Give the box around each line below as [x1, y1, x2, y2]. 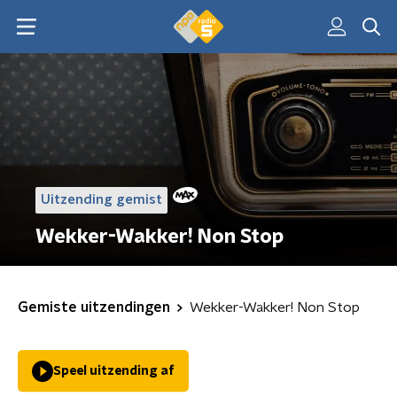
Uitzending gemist [41, 193, 162, 206]
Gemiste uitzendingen [18, 300, 170, 315]
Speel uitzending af [53, 365, 175, 378]
